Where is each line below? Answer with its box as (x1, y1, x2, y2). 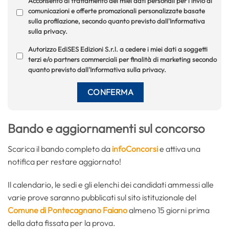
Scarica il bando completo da (8, 143, 112, 154)
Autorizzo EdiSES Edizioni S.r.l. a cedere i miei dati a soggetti (28, 44, 208, 53)
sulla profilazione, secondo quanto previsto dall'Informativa (28, 16, 205, 25)
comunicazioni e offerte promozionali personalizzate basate (28, 6, 205, 15)
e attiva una (158, 143, 200, 154)
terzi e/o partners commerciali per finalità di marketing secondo (28, 55, 217, 63)
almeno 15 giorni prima (127, 205, 210, 216)
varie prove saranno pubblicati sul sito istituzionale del (8, 192, 196, 203)
